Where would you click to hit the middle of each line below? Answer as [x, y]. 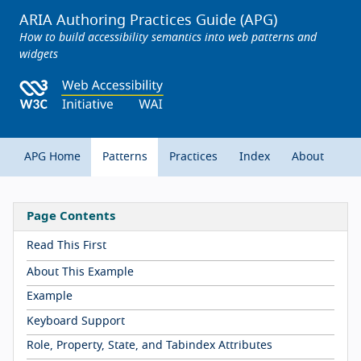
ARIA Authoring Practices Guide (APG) [148, 21]
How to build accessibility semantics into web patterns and [168, 38]
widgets [39, 55]
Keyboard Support [76, 321]
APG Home [52, 157]
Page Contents [71, 217]
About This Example [80, 272]
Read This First [66, 246]
